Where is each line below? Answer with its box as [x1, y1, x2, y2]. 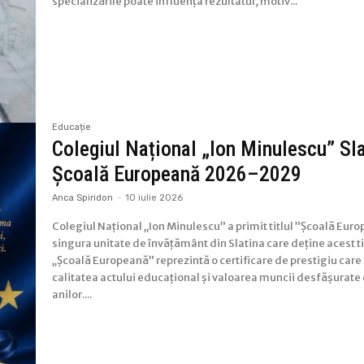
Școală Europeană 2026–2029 [52, 162, 302, 187]
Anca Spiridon [52, 193, 114, 204]
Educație [52, 122, 92, 133]
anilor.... [52, 288, 93, 302]
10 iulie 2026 [125, 193, 184, 204]
